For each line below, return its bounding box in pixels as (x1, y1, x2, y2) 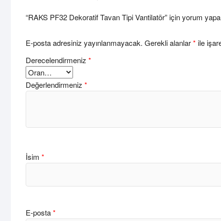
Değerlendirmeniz (26, 79, 84, 90)
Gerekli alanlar (145, 37, 193, 48)
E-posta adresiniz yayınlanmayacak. (26, 37, 143, 48)
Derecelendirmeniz (26, 54, 88, 65)
